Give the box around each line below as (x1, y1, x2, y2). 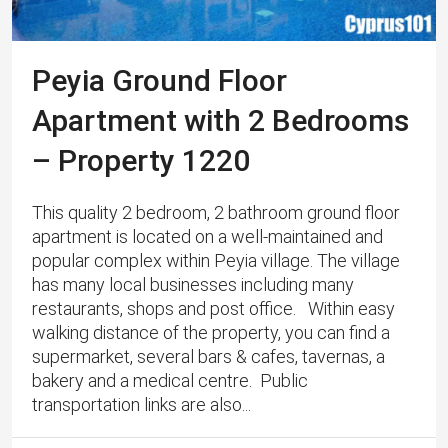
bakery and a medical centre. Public (32, 370, 308, 392)
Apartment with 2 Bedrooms (32, 103, 409, 139)
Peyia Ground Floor (32, 63, 287, 99)
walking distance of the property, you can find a (32, 322, 390, 344)
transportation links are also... (32, 394, 251, 416)
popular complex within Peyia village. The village (32, 250, 400, 272)
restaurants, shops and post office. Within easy (32, 298, 395, 320)
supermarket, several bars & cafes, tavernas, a (32, 346, 385, 368)
